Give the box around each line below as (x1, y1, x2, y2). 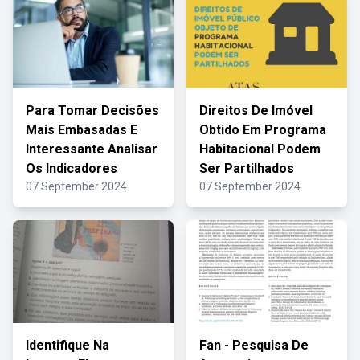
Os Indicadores (26, 161, 117, 176)
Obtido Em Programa (199, 122, 326, 137)
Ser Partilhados (199, 161, 294, 176)
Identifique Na (26, 337, 109, 353)
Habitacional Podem (199, 141, 321, 157)
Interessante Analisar (26, 141, 157, 157)
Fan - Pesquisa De (199, 337, 309, 353)
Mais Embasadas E (26, 122, 137, 137)
